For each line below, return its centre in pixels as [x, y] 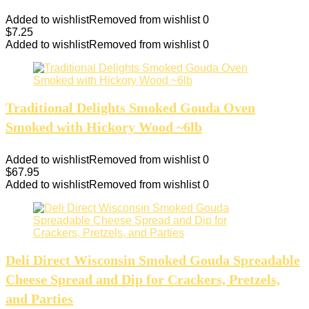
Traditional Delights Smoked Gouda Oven [130, 107]
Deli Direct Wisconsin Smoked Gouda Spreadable [153, 260]
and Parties [39, 298]
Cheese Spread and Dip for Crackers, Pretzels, [143, 279]
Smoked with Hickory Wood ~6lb [104, 127]
